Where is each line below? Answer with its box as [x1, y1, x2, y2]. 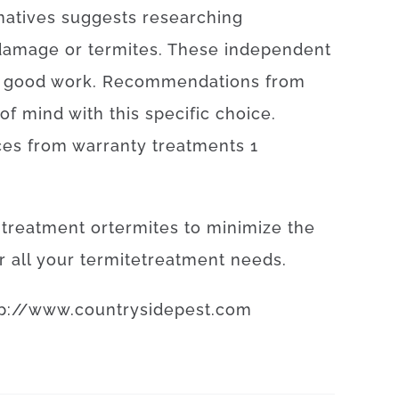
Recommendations [102, 72, 260, 91]
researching [142, 8, 243, 27]
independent [224, 40, 331, 59]
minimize [207, 218, 282, 237]
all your [12, 250, 75, 269]
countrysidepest [75, 300, 211, 319]
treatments [152, 136, 245, 155]
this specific [110, 104, 210, 123]
